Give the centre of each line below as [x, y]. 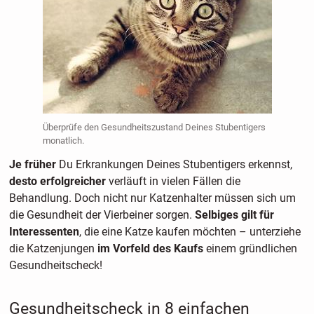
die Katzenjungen [53, 248]
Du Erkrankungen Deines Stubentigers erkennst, [174, 164]
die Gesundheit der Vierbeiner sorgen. [102, 214]
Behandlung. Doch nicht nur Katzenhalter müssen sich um [152, 198]
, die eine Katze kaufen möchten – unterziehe [190, 231]
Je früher [32, 164]
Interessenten [44, 231]
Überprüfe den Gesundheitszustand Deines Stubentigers [154, 127]
